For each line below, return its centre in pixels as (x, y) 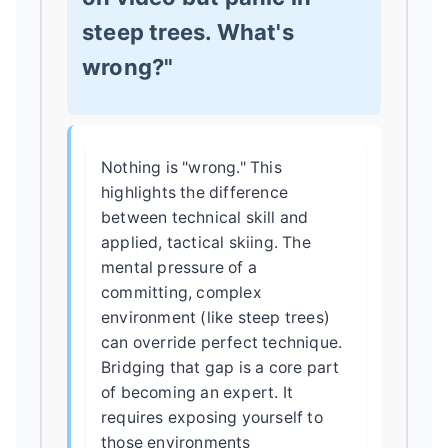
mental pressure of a (179, 267)
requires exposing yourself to (212, 417)
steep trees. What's (188, 31)
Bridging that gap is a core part (220, 367)
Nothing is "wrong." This (191, 167)
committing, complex (181, 292)
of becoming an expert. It (197, 392)
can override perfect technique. (222, 342)
